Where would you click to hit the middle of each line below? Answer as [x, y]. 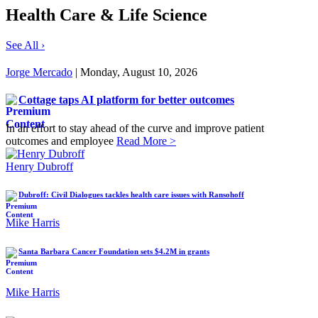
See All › [25, 45]
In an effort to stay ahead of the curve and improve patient [135, 128]
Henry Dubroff [39, 166]
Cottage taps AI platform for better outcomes [126, 100]
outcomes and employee [61, 141]
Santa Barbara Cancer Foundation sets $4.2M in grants [114, 252]
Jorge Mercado [39, 72]
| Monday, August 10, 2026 [135, 72]
